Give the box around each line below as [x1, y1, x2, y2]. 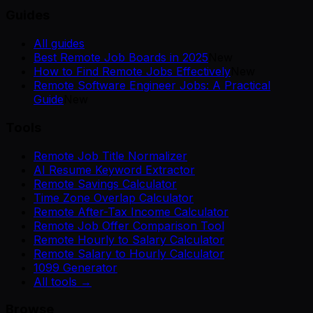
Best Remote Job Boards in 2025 [34, 50, 208, 65]
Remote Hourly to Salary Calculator [34, 232, 224, 247]
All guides [34, 36, 85, 51]
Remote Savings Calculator [34, 176, 177, 191]
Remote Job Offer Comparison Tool [34, 218, 224, 233]
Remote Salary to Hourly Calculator [34, 246, 224, 261]
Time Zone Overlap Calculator [34, 190, 194, 205]
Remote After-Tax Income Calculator [34, 204, 228, 219]
